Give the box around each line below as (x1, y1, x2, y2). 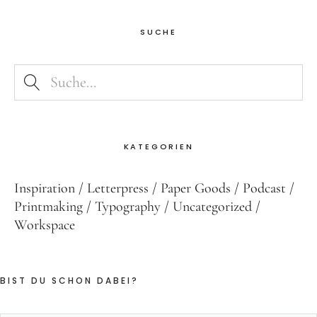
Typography (95, 198, 161, 216)
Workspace (14, 217, 75, 234)
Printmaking (14, 198, 83, 216)
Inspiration (14, 180, 75, 197)
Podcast (243, 180, 286, 197)
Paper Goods (161, 180, 231, 197)
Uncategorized (173, 198, 252, 216)
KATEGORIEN (123, 141, 194, 153)
